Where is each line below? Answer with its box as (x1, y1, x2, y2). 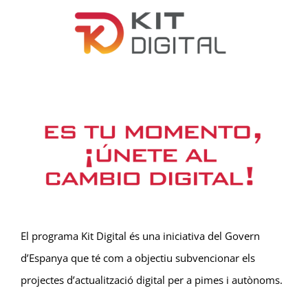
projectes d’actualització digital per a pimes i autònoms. (21, 273, 283, 287)
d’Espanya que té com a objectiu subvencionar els (21, 251, 255, 265)
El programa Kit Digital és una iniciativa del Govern (21, 229, 260, 243)
